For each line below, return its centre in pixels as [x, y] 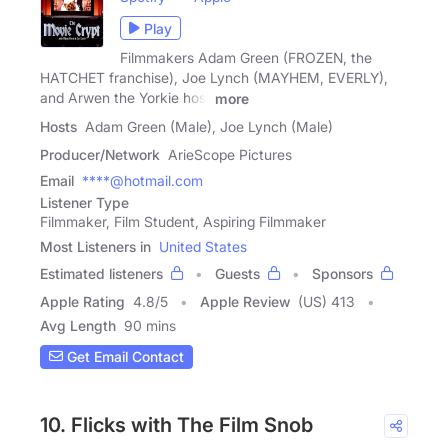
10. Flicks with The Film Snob [176, 424]
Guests [237, 273]
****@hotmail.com [142, 180]
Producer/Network [100, 154]
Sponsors [342, 273]
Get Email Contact [123, 357]
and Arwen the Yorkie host [125, 97]
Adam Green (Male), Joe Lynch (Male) [209, 126]
